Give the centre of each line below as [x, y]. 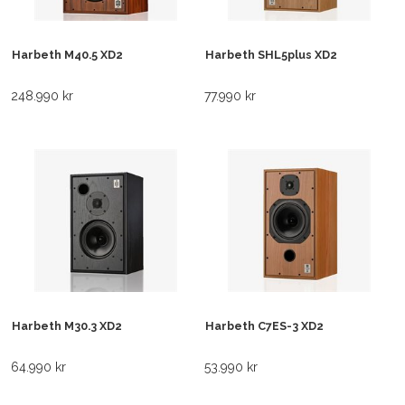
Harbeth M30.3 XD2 [67, 326]
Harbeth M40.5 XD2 [67, 55]
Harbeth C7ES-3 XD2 [264, 326]
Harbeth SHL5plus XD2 [271, 55]
